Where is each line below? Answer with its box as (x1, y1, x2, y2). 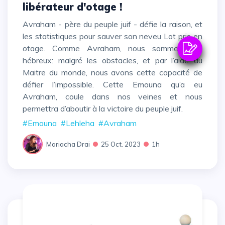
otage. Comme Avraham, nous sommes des (23, 43, 202, 54)
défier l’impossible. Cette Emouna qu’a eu (23, 79, 202, 90)
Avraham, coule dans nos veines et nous (23, 91, 202, 102)
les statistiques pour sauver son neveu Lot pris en (23, 31, 202, 42)
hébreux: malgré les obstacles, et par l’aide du (23, 55, 202, 66)
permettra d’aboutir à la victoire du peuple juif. (23, 103, 183, 114)
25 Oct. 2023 (101, 140, 141, 148)
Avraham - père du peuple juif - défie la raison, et (23, 19, 29, 30)
